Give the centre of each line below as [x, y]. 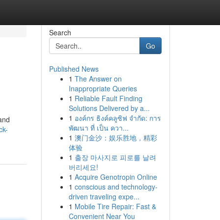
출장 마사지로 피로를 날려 [115, 157]
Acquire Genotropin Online [116, 177]
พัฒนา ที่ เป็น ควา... [98, 128]
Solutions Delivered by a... [109, 108]
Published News [74, 69]
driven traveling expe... [104, 196]
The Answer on [98, 79]
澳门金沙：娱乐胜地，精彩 [116, 137]
